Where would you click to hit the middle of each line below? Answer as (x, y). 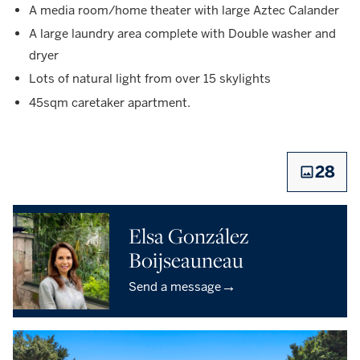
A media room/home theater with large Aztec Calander (184, 10)
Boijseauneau (186, 260)
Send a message (175, 286)
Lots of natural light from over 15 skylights (150, 79)
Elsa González (189, 235)
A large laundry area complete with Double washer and (182, 34)
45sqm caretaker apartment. (110, 102)
